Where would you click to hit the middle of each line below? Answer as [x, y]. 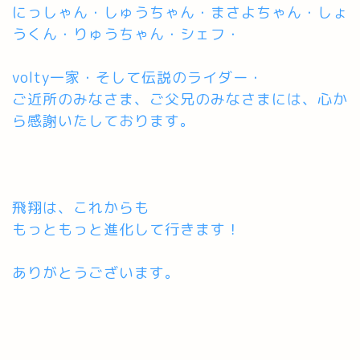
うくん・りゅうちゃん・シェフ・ [127, 35]
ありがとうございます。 [96, 273]
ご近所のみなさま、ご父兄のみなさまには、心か [180, 100]
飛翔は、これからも [81, 208]
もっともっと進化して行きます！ [127, 230]
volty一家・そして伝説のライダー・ [138, 78]
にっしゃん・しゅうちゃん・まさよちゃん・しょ [180, 13]
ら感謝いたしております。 [104, 121]
